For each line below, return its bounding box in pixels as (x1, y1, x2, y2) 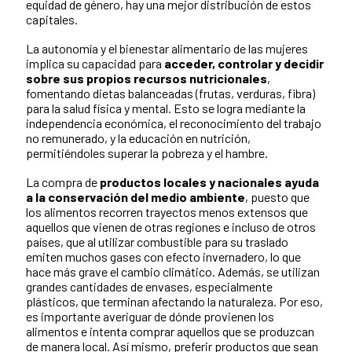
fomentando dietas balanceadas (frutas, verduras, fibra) (26, 86, 315, 101)
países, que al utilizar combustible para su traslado (26, 234, 288, 250)
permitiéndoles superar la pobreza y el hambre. (26, 145, 268, 161)
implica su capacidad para (26, 56, 164, 71)
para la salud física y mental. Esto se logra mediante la (26, 101, 306, 116)
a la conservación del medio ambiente (26, 189, 245, 205)
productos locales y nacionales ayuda (100, 174, 319, 190)
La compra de (26, 174, 100, 190)
